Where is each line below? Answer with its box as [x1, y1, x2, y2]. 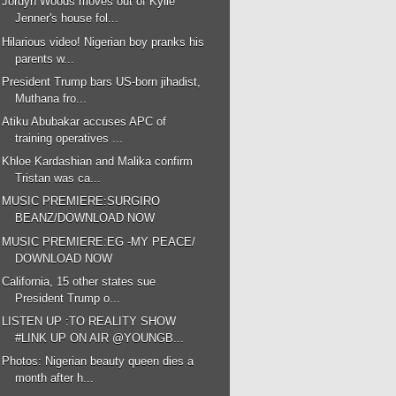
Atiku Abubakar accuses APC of [2, 114, 167, 128]
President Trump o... [15, 291, 121, 305]
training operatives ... [15, 131, 124, 145]
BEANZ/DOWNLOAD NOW [15, 211, 156, 225]
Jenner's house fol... [15, 11, 119, 26]
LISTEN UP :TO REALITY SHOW [2, 314, 177, 328]
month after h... [15, 371, 95, 385]
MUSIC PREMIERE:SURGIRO [2, 194, 161, 209]
